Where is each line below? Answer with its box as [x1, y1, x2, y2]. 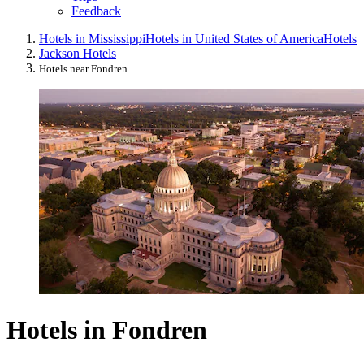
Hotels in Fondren [6, 314, 207, 344]
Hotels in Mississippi [39, 32, 145, 46]
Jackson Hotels [39, 46, 116, 61]
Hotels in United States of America [145, 32, 323, 46]
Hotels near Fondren [39, 63, 128, 76]
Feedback [71, 4, 121, 19]
